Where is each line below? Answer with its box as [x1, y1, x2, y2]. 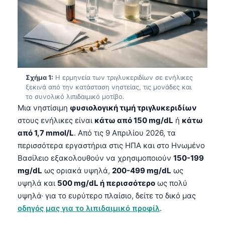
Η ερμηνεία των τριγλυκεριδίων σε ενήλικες [53, 73, 193, 81]
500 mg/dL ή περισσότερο [57, 178, 155, 188]
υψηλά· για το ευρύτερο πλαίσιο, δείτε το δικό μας [18, 190, 196, 200]
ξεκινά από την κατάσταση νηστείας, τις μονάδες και [26, 82, 191, 91]
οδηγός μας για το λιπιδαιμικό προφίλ [18, 203, 160, 213]
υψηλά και [18, 178, 57, 188]
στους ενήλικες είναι [18, 115, 94, 125]
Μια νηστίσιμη [18, 102, 70, 113]
